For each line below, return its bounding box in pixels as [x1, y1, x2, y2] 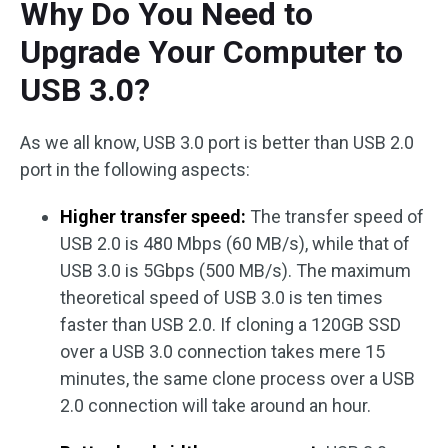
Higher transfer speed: [60, 206, 246, 227]
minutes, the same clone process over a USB [60, 368, 415, 389]
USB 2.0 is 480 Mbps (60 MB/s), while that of [60, 233, 410, 254]
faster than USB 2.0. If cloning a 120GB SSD [60, 314, 401, 335]
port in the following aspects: [20, 159, 250, 180]
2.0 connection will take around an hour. [60, 395, 371, 416]
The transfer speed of [246, 206, 424, 227]
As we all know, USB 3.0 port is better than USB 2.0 [20, 132, 414, 153]
